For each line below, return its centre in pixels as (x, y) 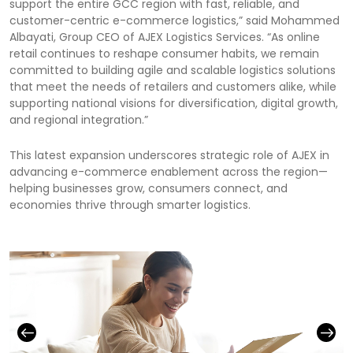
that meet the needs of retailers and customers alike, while (173, 86)
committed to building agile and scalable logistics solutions (173, 70)
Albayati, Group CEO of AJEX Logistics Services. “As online (165, 37)
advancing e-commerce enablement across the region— (169, 171)
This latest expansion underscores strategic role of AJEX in (169, 155)
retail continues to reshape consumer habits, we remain (164, 53)
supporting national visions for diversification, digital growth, (174, 103)
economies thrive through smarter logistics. (130, 204)
